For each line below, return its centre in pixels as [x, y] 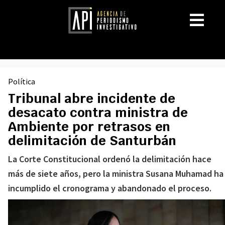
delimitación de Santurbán [92, 141]
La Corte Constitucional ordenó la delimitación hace [110, 159]
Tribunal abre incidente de [92, 98]
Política [22, 81]
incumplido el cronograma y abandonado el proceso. [110, 188]
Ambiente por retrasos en [89, 127]
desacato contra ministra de [98, 113]
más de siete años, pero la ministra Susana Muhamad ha [116, 174]
